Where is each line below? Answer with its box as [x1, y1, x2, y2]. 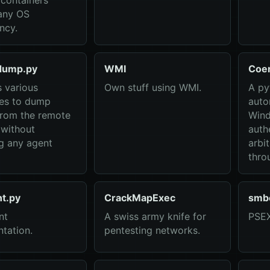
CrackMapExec [104, 192, 175, 204]
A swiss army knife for [104, 210, 206, 222]
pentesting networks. [104, 224, 200, 236]
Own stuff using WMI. [104, 81, 201, 93]
